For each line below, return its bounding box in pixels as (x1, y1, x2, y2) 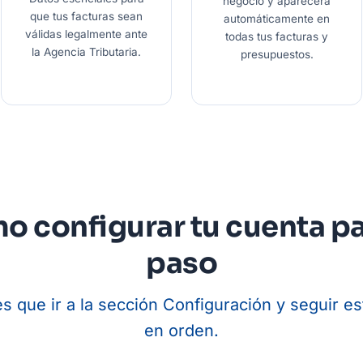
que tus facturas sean (30, 10, 143, 23)
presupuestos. (240, 48, 314, 62)
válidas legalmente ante (25, 28, 147, 41)
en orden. (144, 321, 219, 341)
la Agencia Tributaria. (32, 45, 141, 59)
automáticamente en (224, 12, 330, 26)
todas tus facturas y (225, 30, 328, 44)
